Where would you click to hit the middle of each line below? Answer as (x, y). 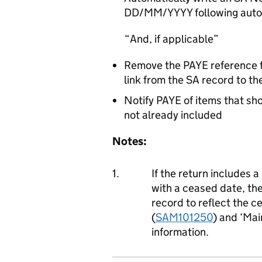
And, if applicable (172, 39)
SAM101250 (184, 217)
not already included (173, 115)
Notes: (130, 141)
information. (180, 232)
